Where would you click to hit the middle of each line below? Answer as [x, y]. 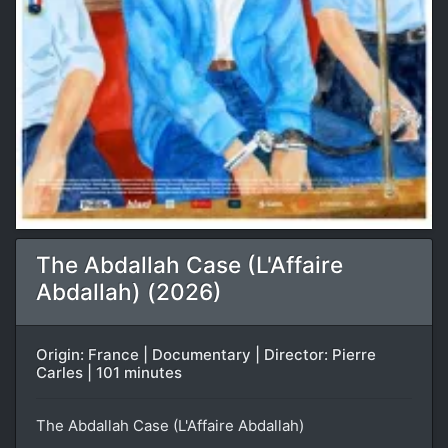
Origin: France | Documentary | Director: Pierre [206, 354]
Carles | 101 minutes [109, 372]
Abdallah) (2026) [129, 291]
